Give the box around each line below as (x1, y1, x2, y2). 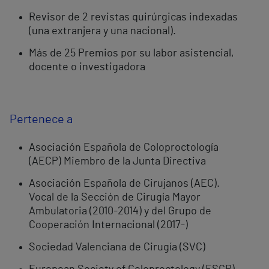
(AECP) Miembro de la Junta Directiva (29, 156, 206, 168)
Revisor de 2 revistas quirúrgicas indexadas (29, 12, 238, 23)
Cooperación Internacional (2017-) (29, 220, 188, 231)
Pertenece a (10, 113, 73, 126)
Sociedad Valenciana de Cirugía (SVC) (29, 242, 205, 253)
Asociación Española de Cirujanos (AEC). (29, 178, 220, 190)
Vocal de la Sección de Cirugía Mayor (29, 192, 201, 204)
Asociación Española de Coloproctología (29, 142, 219, 154)
